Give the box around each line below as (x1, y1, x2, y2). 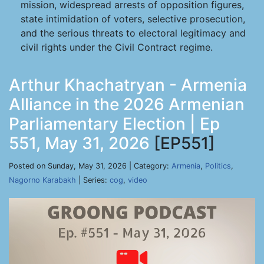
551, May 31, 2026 (9, 133, 150, 153)
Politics (205, 161, 231, 170)
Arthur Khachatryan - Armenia (9, 75, 247, 95)
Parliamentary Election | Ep (9, 114, 220, 134)
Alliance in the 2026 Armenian (9, 94, 245, 114)
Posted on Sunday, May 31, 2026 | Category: (9, 161, 171, 170)
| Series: (76, 176, 110, 184)
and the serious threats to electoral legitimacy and (21, 27, 246, 39)
